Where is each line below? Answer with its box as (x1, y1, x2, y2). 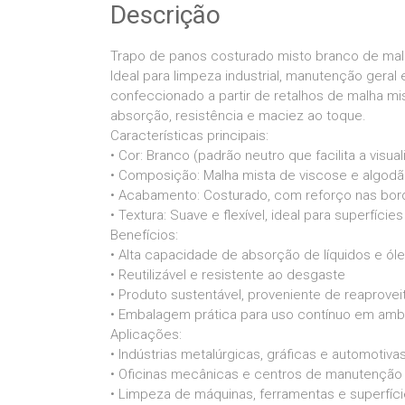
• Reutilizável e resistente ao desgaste (110, 266, 345, 283)
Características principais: (110, 127, 268, 144)
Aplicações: (110, 325, 182, 343)
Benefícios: (110, 226, 178, 243)
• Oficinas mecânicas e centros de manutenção (110, 365, 402, 382)
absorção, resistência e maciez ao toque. (110, 107, 366, 124)
